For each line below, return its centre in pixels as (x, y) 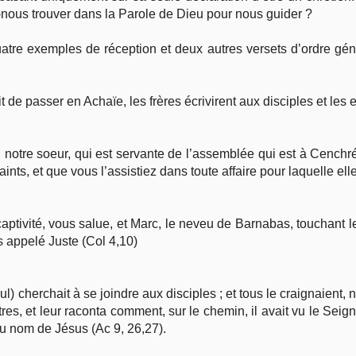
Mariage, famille (170, 76)
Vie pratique (159, 35)
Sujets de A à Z (168, 116)
